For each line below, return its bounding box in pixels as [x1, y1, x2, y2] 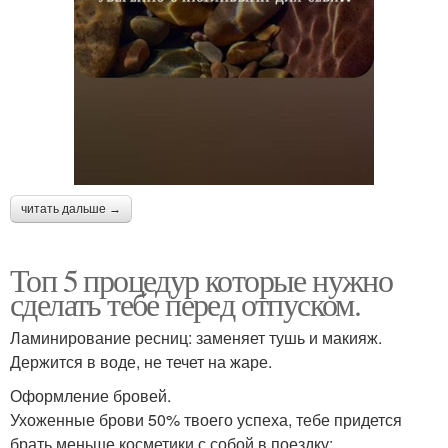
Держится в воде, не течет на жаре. [10, 349, 272, 373]
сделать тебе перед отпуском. [10, 281, 361, 325]
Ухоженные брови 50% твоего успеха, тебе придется [10, 407, 402, 431]
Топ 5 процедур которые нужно [10, 257, 393, 301]
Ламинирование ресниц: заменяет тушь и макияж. [10, 325, 382, 349]
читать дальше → [21, 201, 121, 216]
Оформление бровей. [10, 383, 171, 407]
